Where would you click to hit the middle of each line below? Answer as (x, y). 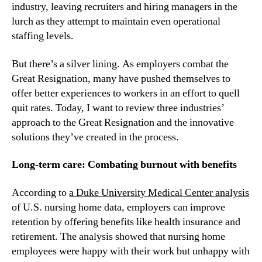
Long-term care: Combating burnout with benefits (124, 165)
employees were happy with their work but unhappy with (131, 251)
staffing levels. (43, 36)
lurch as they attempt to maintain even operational (116, 22)
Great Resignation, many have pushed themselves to (121, 78)
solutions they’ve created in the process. (95, 137)
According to (40, 192)
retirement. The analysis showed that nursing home (118, 236)
